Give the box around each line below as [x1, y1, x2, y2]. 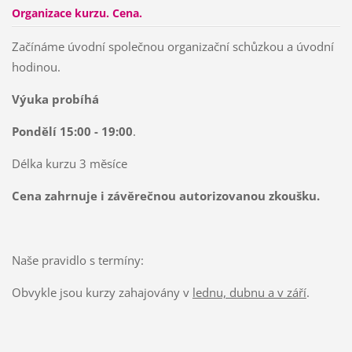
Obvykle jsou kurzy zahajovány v [11, 284, 192, 301]
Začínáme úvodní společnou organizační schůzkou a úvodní [11, 38, 334, 55]
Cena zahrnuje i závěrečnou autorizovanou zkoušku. [11, 188, 320, 204]
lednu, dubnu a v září [192, 284, 306, 301]
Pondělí [11, 123, 60, 140]
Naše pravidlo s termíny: [11, 252, 144, 269]
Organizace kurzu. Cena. [11, 5, 142, 20]
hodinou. [11, 59, 60, 75]
